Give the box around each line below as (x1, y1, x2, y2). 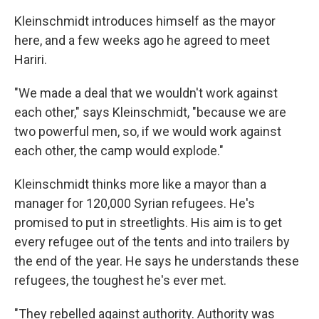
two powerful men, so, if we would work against (14, 124, 281, 140)
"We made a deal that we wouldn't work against (14, 85, 278, 101)
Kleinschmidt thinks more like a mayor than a (14, 177, 266, 192)
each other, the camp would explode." (14, 143, 224, 159)
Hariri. (14, 52, 47, 68)
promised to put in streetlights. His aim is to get (14, 215, 282, 231)
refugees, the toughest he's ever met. (14, 273, 226, 288)
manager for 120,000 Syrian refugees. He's (14, 196, 255, 211)
